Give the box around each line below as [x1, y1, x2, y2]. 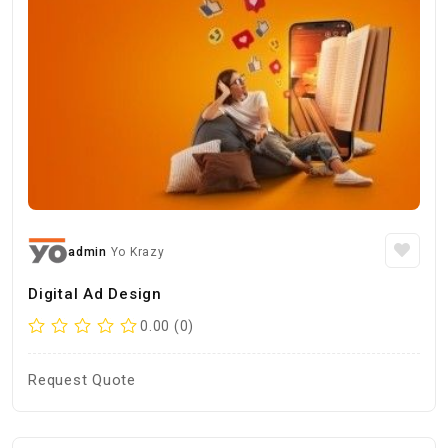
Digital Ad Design [28, 285, 162, 303]
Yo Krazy [110, 245, 165, 259]
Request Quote [28, 371, 136, 389]
